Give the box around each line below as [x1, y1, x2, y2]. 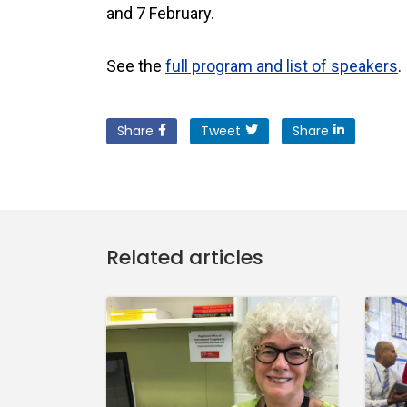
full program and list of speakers [165, 56, 398, 75]
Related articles [106, 243, 263, 272]
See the [106, 56, 165, 75]
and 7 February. [106, 4, 214, 23]
